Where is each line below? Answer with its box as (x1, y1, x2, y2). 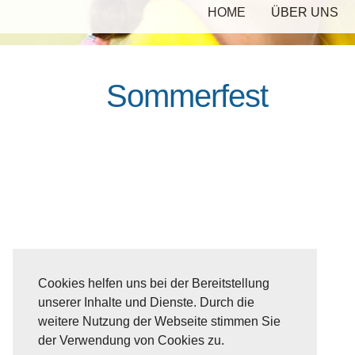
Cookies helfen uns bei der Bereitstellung (38, 277, 269, 291)
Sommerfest (106, 78, 269, 113)
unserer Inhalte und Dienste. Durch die (38, 296, 254, 310)
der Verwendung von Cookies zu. (38, 334, 224, 348)
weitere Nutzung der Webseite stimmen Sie (38, 315, 281, 329)
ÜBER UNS (271, 6, 338, 19)
